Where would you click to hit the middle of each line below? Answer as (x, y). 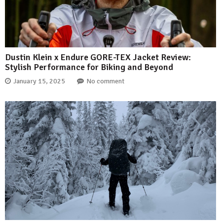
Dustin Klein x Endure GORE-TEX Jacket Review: (98, 57)
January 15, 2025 (39, 81)
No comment (105, 81)
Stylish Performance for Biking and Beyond (89, 67)
